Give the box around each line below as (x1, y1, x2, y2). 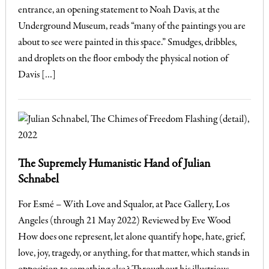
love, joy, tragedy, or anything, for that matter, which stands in (17, 248, 250, 259)
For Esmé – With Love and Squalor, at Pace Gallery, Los (17, 199, 229, 210)
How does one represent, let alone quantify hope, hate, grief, (17, 232, 245, 243)
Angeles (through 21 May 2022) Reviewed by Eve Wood (17, 216, 231, 226)
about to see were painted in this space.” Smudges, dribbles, (17, 37, 237, 48)
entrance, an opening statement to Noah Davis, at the (17, 5, 220, 16)
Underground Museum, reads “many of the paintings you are (17, 21, 246, 32)
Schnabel (17, 173, 59, 186)
